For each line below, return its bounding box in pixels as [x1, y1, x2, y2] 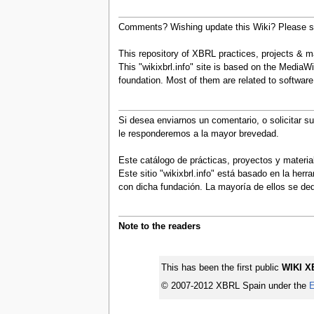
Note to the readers [118, 221, 200, 232]
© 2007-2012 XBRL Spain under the [161, 280, 309, 291]
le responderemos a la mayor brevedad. [118, 128, 279, 139]
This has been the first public [161, 263, 282, 273]
